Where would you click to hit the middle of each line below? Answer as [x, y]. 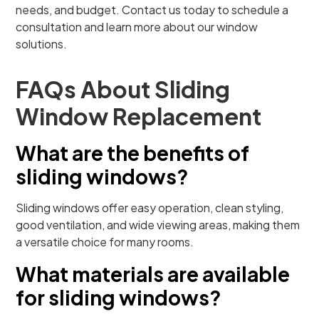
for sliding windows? [119, 297]
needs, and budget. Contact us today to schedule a [152, 10]
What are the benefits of [133, 153]
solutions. [42, 44]
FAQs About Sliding [123, 89]
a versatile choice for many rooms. [105, 242]
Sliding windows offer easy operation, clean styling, [150, 208]
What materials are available [153, 274]
